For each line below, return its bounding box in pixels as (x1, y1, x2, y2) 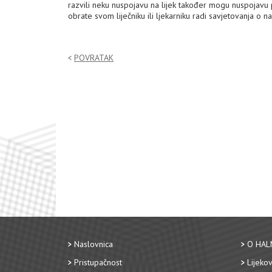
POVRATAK (74, 52, 114, 63)
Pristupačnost (74, 257, 122, 268)
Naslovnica (74, 239, 113, 250)
